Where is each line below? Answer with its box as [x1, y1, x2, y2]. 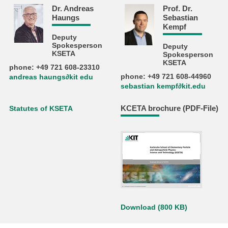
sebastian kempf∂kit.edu [120, 82, 206, 90]
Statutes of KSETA [9, 105, 73, 113]
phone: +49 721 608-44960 [120, 72, 211, 80]
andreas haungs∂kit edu [9, 73, 94, 81]
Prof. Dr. [163, 4, 193, 13]
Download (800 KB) [120, 204, 187, 212]
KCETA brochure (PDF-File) [120, 104, 218, 113]
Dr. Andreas [51, 4, 94, 13]
